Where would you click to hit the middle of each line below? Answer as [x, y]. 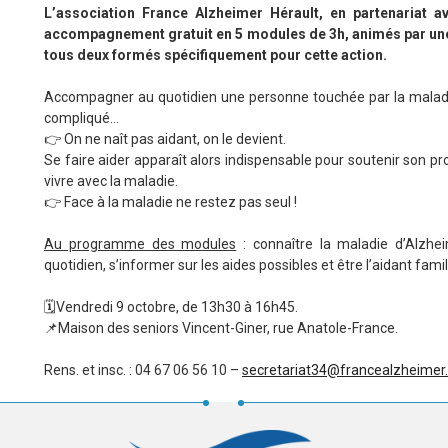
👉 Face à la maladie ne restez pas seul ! [170, 201]
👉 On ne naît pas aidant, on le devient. [165, 138]
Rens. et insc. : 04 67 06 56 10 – [143, 369]
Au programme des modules [140, 243]
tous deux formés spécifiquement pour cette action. [215, 54]
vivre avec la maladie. [111, 180]
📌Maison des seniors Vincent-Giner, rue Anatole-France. [221, 327]
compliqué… [81, 117]
